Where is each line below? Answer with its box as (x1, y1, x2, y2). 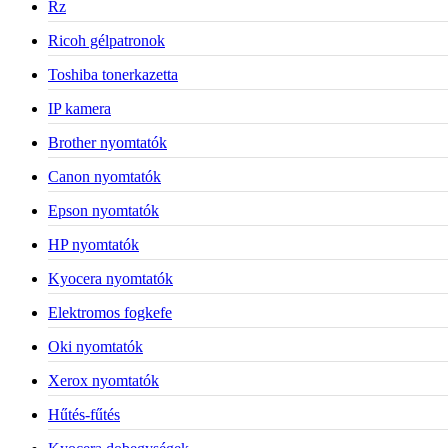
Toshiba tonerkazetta (48, 65, 178, 83)
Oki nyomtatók (48, 337, 143, 355)
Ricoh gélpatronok (48, 31, 165, 49)
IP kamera (48, 99, 111, 117)
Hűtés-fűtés (48, 405, 120, 423)
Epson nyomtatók (48, 201, 159, 219)
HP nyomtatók (48, 235, 139, 253)
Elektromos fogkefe (48, 303, 172, 321)
